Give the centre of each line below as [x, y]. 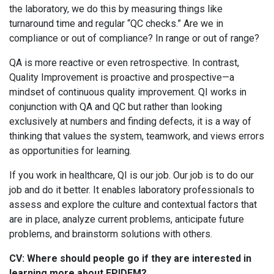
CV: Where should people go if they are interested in [130, 259]
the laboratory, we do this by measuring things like [116, 9]
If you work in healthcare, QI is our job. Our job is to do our [131, 176]
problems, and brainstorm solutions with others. [114, 234]
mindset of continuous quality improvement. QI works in [128, 92]
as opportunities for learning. [72, 151]
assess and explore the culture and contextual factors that [133, 205]
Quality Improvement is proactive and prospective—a [122, 78]
